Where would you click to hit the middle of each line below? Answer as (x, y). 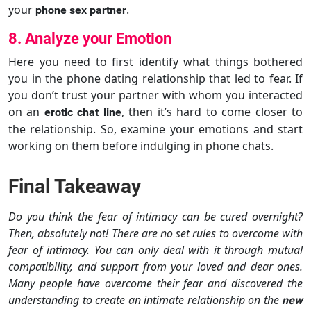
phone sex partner (81, 10)
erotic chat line (83, 112)
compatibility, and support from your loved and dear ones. (155, 266)
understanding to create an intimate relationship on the (145, 300)
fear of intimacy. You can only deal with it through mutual (155, 250)
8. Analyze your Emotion (90, 38)
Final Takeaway (75, 186)
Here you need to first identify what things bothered (155, 61)
